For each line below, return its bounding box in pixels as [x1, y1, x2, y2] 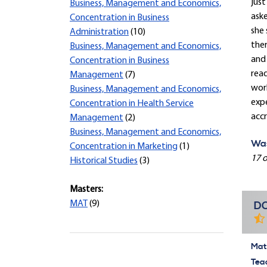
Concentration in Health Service [70, 99, 194, 108]
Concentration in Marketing [70, 142, 178, 151]
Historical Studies [70, 156, 138, 166]
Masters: [70, 185, 103, 194]
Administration [70, 27, 129, 37]
